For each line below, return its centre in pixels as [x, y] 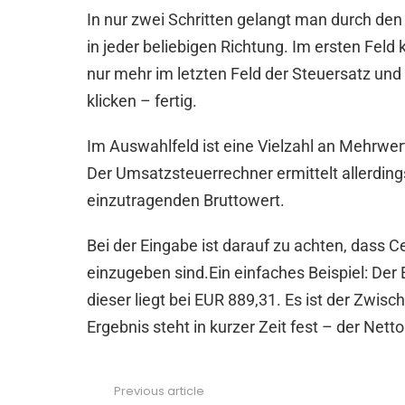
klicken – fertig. [142, 100]
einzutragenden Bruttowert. [186, 200]
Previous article [159, 391]
